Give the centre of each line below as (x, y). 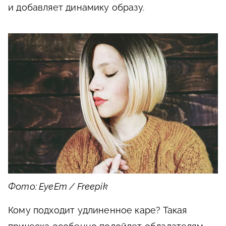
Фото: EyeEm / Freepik (58, 186)
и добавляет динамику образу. (76, 8)
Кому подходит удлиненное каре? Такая (98, 210)
